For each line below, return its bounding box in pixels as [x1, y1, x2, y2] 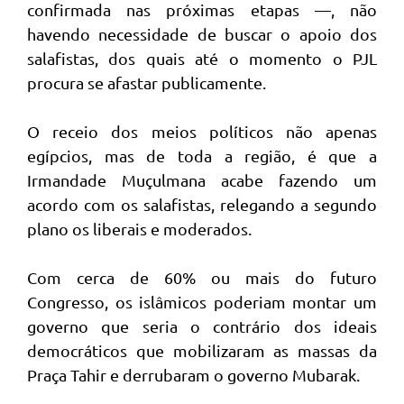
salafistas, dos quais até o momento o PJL [27, 49, 377, 68]
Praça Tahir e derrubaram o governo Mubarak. [27, 365, 360, 384]
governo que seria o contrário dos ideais [27, 317, 377, 335]
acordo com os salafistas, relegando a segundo [27, 195, 377, 214]
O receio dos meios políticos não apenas [27, 122, 377, 141]
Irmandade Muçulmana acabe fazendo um [27, 170, 377, 189]
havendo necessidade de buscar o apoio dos [27, 24, 377, 43]
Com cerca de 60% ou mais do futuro [27, 268, 377, 287]
